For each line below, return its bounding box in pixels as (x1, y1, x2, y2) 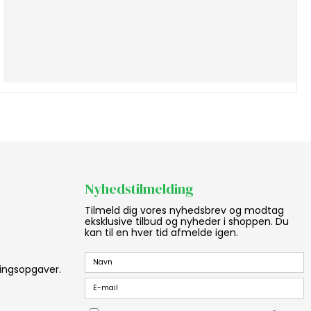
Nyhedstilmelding (85, 178, 194, 199)
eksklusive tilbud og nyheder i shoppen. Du (85, 214, 289, 228)
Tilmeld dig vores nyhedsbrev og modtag (85, 203, 284, 217)
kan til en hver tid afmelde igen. (85, 225, 238, 239)
